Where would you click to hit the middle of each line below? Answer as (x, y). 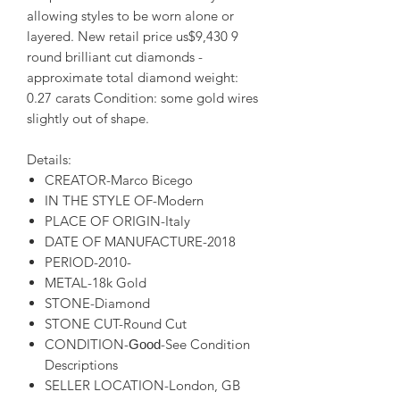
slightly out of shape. (88, 118)
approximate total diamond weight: (133, 77)
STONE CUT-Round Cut (116, 323)
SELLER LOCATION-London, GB (142, 385)
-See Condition (205, 344)
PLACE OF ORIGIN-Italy (117, 221)
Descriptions (81, 364)
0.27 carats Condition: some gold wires (142, 97)
